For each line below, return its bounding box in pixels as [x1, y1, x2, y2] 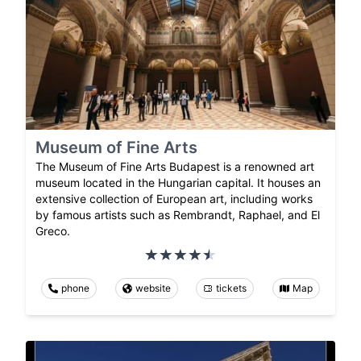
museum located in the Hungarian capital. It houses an [35, 176, 321, 190]
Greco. [35, 224, 70, 239]
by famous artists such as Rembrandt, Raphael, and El [35, 208, 320, 222]
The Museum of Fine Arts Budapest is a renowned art [35, 160, 314, 174]
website [135, 282, 171, 295]
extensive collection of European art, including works [35, 192, 313, 206]
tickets [216, 282, 247, 295]
